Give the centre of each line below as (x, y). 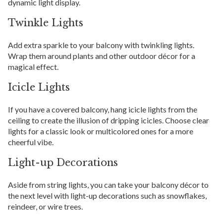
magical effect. (33, 66)
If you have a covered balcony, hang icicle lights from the (103, 109)
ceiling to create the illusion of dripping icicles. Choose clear (109, 120)
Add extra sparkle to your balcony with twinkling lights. (101, 45)
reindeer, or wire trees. (45, 206)
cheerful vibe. (31, 142)
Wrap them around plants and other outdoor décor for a (102, 55)
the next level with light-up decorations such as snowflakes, (107, 195)
